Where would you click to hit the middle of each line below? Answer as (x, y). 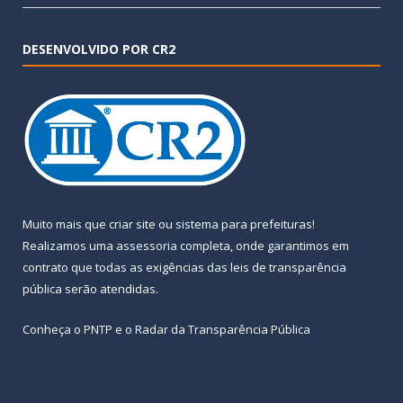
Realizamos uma (69, 246)
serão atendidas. (110, 289)
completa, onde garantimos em (263, 246)
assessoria (147, 246)
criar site (132, 224)
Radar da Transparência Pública (223, 330)
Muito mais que (66, 224)
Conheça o (53, 330)
